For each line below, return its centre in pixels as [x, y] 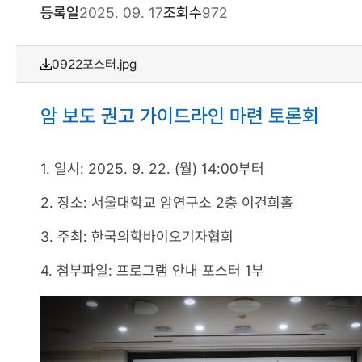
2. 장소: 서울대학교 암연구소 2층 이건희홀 [167, 202]
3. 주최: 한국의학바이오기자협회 [137, 236]
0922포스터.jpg [94, 64]
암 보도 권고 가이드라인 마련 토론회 [180, 116]
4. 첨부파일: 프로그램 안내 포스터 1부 [152, 270]
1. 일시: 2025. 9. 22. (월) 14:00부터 [152, 168]
